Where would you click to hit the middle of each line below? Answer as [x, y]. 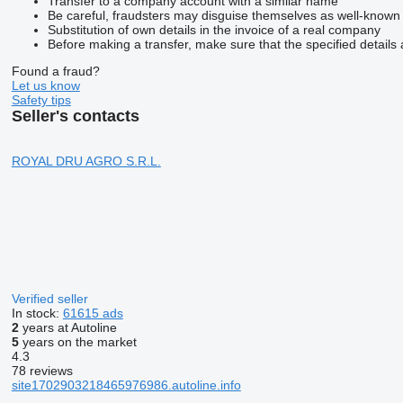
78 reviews [42, 370]
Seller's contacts [75, 116]
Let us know [45, 85]
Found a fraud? [55, 71]
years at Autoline [67, 327]
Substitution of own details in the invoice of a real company [214, 29]
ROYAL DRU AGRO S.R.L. [86, 161]
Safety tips [41, 99]
